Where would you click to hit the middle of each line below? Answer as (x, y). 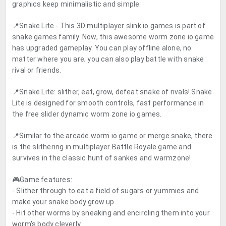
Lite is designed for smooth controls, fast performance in (108, 103)
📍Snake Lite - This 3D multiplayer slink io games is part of (109, 26)
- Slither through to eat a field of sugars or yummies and (106, 191)
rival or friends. (37, 70)
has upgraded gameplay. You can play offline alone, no (102, 48)
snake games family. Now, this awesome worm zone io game (113, 37)
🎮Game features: (42, 180)
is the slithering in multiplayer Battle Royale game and (102, 147)
